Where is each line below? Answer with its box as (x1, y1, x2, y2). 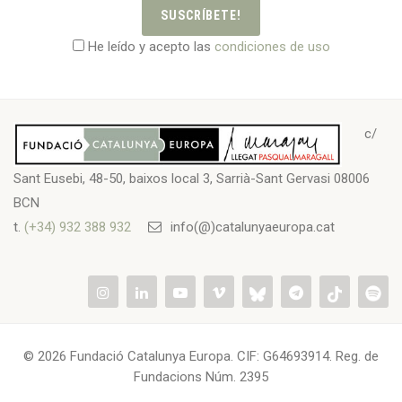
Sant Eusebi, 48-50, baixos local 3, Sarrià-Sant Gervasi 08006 (13, 170, 370, 188)
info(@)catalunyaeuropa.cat (167, 219, 335, 236)
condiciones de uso (214, 39, 330, 56)
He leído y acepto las (83, 39, 214, 56)
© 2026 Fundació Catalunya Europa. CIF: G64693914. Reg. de (23, 348, 379, 365)
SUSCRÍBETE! (160, 8, 242, 23)
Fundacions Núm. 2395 (134, 369, 268, 386)
